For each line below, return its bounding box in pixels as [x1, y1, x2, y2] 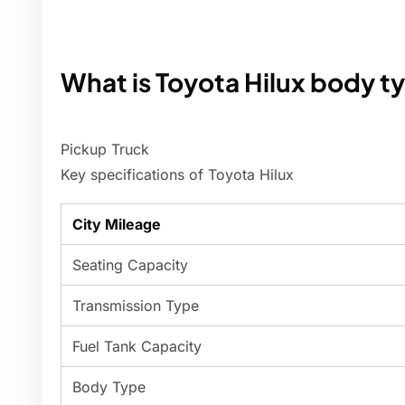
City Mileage [72, 215, 161, 234]
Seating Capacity [72, 256, 188, 275]
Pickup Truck [61, 140, 149, 159]
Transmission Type [72, 297, 199, 316]
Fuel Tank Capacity [72, 337, 202, 356]
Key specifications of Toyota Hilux [61, 165, 294, 184]
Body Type [72, 378, 146, 397]
